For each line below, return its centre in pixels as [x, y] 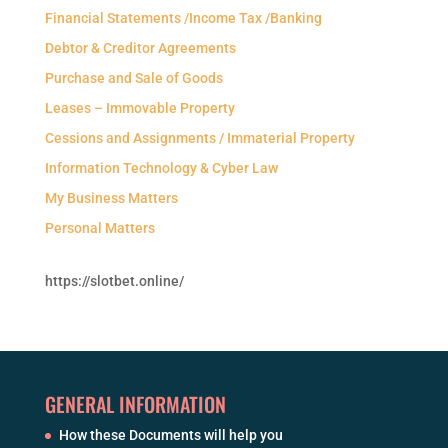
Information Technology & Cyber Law [161, 167]
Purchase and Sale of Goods [133, 77]
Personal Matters [99, 227]
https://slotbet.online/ [114, 280]
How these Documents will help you [170, 434]
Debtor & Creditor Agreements [140, 47]
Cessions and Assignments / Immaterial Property [199, 137]
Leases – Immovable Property [139, 107]
